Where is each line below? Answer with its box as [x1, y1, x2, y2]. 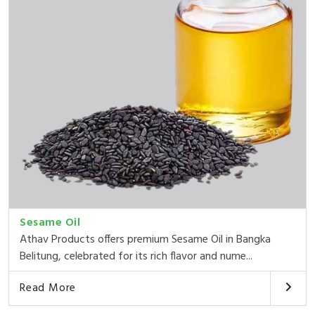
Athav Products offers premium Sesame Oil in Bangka [20, 230, 271, 249]
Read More [20, 278, 77, 297]
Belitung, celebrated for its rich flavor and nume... [20, 247, 252, 266]
